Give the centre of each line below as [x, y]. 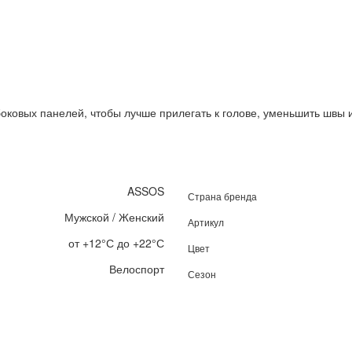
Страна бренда [222, 196]
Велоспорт [137, 269]
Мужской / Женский [114, 217]
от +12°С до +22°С [116, 243]
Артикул [206, 222]
